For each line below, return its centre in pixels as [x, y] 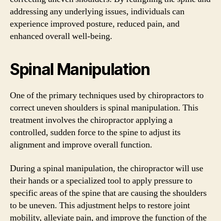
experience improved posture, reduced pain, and [95, 24]
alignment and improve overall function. [81, 145]
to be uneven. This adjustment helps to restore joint [100, 205]
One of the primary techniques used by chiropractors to [107, 95]
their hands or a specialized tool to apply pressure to [101, 181]
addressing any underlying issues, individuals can [97, 12]
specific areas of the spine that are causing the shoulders [108, 193]
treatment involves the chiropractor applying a [91, 120]
